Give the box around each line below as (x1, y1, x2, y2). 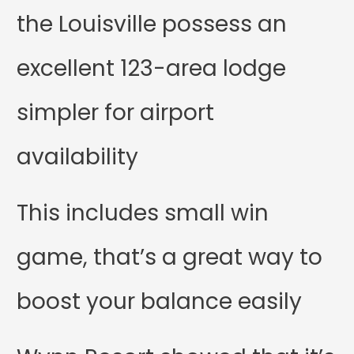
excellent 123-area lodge (17, 52, 287, 84)
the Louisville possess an (17, 8, 288, 40)
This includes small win (17, 197, 269, 228)
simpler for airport (17, 96, 215, 128)
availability (17, 141, 139, 172)
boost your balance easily (17, 285, 303, 317)
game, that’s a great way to (17, 241, 323, 273)
